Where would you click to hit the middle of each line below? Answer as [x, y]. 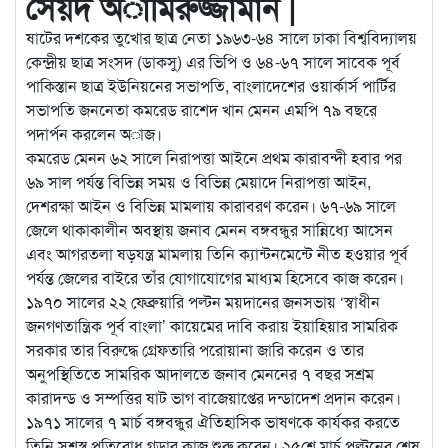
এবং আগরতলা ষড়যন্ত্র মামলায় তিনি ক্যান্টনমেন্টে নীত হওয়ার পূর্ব [217, 253]
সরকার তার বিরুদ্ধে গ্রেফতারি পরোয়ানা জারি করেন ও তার [195, 349]
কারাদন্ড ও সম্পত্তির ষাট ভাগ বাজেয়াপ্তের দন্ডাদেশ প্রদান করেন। [213, 397]
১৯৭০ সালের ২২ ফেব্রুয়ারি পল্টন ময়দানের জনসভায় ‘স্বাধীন [203, 301]
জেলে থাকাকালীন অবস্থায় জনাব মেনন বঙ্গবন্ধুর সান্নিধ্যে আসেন [209, 229]
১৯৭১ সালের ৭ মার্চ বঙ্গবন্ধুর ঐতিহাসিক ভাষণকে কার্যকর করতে [213, 421]
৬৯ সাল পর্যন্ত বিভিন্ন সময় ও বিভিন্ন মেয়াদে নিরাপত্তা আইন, [198, 181]
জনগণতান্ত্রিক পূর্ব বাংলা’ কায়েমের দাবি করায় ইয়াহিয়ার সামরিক [212, 325]
